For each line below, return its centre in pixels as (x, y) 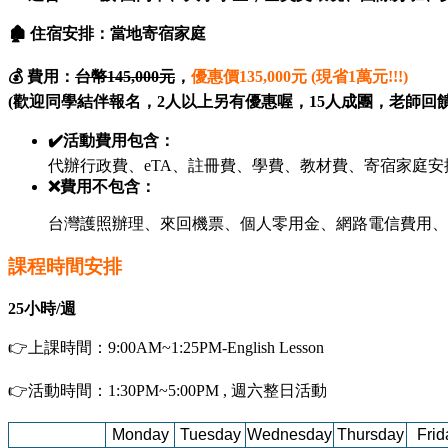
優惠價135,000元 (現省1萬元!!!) (299, 77)
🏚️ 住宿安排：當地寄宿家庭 (107, 34)
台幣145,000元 (125, 77)
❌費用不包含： (102, 187)
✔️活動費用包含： (111, 141)
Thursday (370, 434)
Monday (140, 434)
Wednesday (289, 434)
